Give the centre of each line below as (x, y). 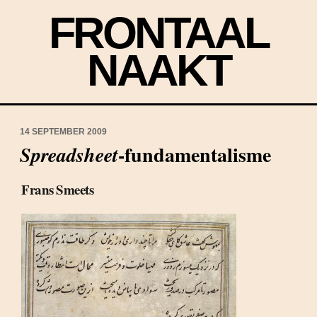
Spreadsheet (69, 155)
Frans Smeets (57, 189)
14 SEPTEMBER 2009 (63, 132)
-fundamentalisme (195, 155)
